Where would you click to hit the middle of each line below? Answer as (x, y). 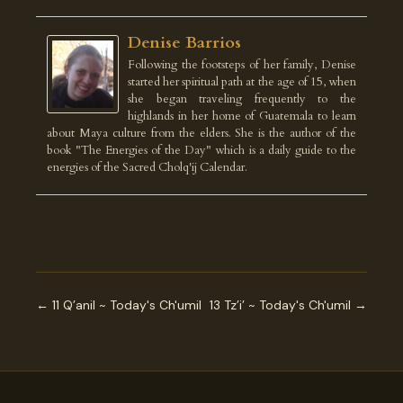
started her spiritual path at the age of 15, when (242, 82)
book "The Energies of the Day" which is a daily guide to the (201, 150)
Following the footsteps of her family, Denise (242, 65)
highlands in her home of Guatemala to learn (242, 116)
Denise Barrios (184, 43)
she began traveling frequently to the (242, 99)
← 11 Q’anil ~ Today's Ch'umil (119, 305)
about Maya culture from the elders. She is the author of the (201, 133)
